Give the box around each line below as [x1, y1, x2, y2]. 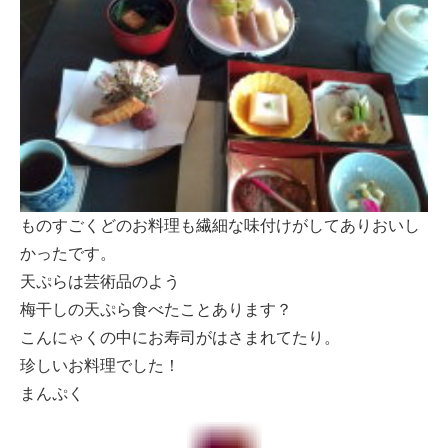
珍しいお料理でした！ [20, 356, 180, 374]
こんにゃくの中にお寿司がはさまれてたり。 [20, 328, 340, 346]
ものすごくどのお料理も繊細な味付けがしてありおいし [20, 216, 420, 234]
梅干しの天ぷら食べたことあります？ [20, 300, 292, 318]
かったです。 [20, 244, 116, 262]
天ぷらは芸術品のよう [20, 272, 180, 290]
